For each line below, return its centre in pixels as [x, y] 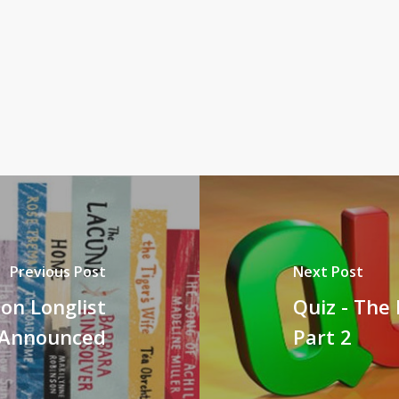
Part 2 [322, 336]
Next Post [328, 271]
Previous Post [58, 271]
